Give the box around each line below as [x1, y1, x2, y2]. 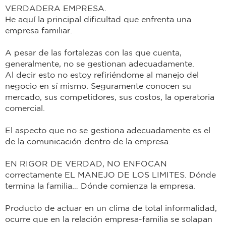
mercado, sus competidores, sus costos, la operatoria [5, 92, 214, 102]
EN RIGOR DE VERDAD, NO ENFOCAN [5, 159, 167, 168]
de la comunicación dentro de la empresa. [5, 137, 171, 146]
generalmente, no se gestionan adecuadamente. [5, 59, 194, 69]
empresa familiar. [5, 26, 72, 35]
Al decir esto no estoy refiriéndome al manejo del [5, 70, 199, 80]
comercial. [5, 103, 45, 113]
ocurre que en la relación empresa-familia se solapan [5, 214, 212, 224]
